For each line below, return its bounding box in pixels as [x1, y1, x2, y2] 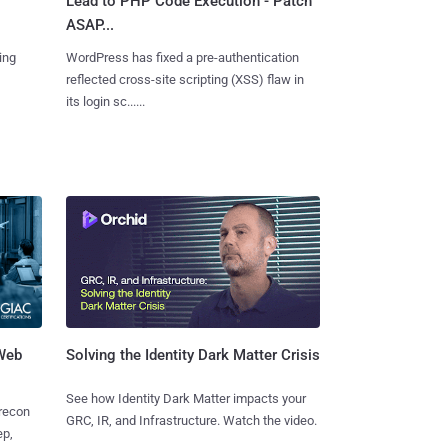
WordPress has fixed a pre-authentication [65, 49, 299, 65]
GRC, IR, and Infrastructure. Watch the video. [65, 413, 317, 429]
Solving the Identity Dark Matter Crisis [65, 346, 320, 365]
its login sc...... [65, 93, 145, 109]
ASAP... [65, 15, 114, 34]
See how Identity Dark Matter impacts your [65, 391, 306, 407]
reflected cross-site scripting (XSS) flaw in [65, 71, 304, 87]
